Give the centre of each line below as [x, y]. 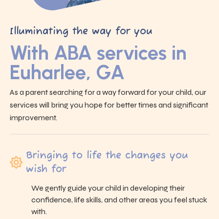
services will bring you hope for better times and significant [109, 105]
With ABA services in [98, 53]
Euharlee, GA [67, 72]
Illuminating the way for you [81, 31]
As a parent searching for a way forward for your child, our [108, 92]
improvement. [33, 117]
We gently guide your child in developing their [108, 188]
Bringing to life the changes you [107, 155]
